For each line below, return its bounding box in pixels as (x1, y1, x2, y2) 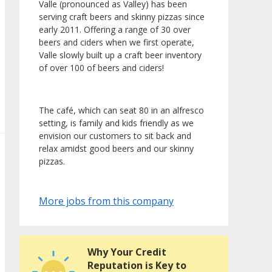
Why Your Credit (87, 245, 166, 259)
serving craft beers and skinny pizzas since (39, 11, 205, 23)
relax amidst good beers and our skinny (39, 143, 194, 155)
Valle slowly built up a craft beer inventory (39, 49, 202, 61)
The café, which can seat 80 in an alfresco (39, 104, 204, 117)
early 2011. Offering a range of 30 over (39, 24, 191, 36)
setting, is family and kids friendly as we (39, 117, 194, 129)
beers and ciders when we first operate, (39, 36, 194, 49)
